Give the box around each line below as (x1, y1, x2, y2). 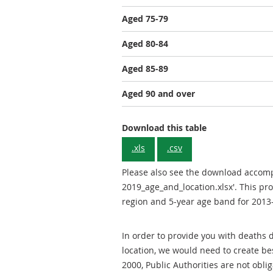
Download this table (122, 122, 207, 133)
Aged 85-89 (122, 63, 168, 74)
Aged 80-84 (122, 38, 168, 49)
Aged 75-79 (122, 13, 168, 24)
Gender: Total (206, 121, 262, 133)
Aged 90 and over (122, 88, 195, 99)
